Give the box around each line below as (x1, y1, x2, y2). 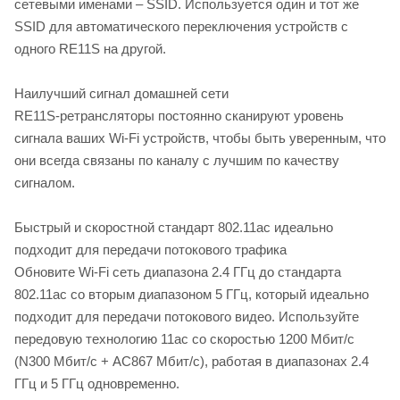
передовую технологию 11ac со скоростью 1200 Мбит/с (14, 330, 354, 346)
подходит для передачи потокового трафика (14, 241, 287, 257)
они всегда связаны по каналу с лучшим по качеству (14, 152, 339, 168)
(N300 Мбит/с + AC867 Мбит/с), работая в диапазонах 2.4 (14, 353, 369, 369)
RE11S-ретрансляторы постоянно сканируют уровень (14, 107, 344, 123)
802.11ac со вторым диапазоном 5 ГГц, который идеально (14, 286, 369, 302)
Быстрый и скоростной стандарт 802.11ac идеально (14, 219, 333, 235)
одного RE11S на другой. (14, 40, 166, 56)
